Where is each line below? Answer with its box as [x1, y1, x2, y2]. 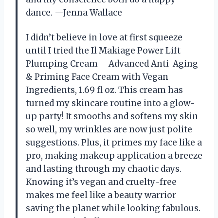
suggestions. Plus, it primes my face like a [26, 137, 202, 148]
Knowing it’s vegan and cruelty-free [26, 176, 177, 187]
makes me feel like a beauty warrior [26, 189, 176, 200]
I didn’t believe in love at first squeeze [26, 32, 182, 43]
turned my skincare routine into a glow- [26, 97, 195, 109]
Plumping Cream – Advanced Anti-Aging [26, 58, 198, 69]
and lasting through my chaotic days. [26, 163, 182, 174]
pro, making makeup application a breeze [26, 150, 202, 161]
